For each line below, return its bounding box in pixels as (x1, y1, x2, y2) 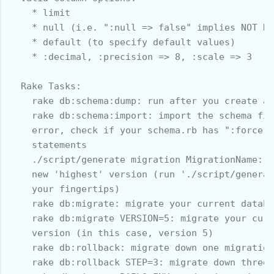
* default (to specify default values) (10, 36, 235, 48)
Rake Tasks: (10, 80, 81, 92)
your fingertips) (10, 183, 120, 194)
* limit (10, 7, 70, 18)
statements (10, 139, 87, 150)
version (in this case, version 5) (10, 227, 213, 239)
